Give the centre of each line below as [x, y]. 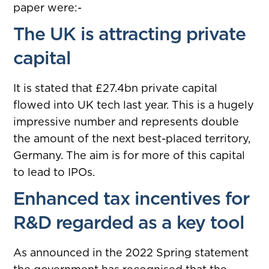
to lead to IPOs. [54, 172]
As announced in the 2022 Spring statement [131, 252]
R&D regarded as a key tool [129, 222]
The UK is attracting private [130, 34]
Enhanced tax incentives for [131, 198]
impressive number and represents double [126, 121]
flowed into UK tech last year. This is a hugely [134, 104]
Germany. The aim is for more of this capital [129, 155]
